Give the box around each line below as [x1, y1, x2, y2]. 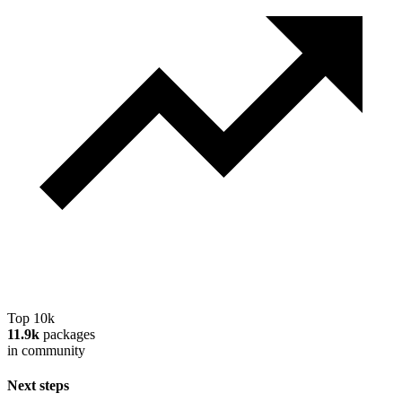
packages [39, 326, 95, 342]
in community [7, 342, 85, 358]
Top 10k [7, 310, 55, 326]
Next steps [7, 377, 69, 393]
